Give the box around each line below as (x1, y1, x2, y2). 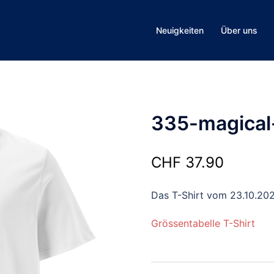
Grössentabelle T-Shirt (150, 217, 255, 229)
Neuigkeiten (156, 25, 204, 35)
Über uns (221, 25, 257, 35)
